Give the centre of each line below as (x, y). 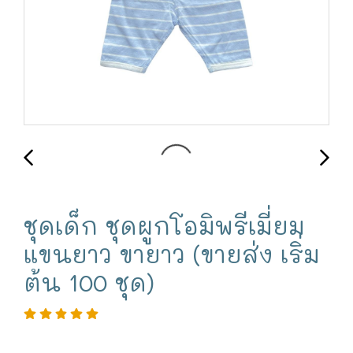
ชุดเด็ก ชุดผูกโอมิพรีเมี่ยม (164, 226)
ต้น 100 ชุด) (89, 282)
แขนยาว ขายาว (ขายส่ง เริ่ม (172, 254)
